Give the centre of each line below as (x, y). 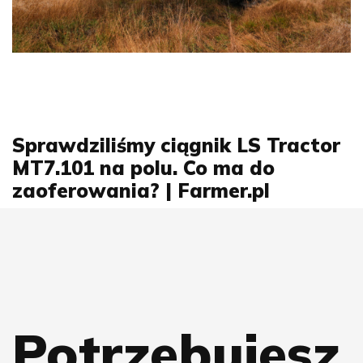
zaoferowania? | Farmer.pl (141, 191)
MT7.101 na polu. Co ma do (143, 168)
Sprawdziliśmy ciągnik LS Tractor (176, 145)
